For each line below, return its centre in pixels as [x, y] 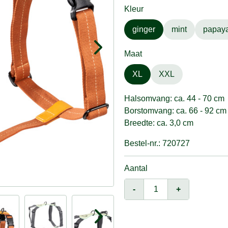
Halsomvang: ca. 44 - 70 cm [174, 98]
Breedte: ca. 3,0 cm [159, 123]
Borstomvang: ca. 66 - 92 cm [175, 111]
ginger [144, 29]
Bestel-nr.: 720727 [157, 143]
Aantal [136, 168]
